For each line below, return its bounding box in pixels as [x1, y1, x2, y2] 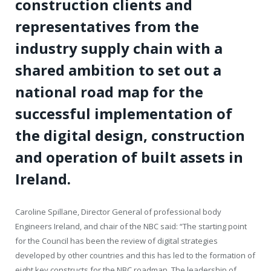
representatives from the [15, 16, 199, 37]
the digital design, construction [15, 125, 245, 146]
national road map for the [15, 82, 203, 102]
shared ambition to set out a [15, 60, 221, 80]
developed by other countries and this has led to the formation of [15, 250, 255, 261]
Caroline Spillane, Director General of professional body [15, 206, 221, 218]
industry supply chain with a [15, 38, 223, 59]
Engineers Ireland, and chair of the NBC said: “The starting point [15, 221, 247, 232]
